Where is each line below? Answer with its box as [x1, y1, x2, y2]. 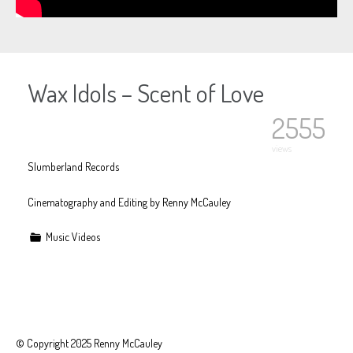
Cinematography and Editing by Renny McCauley [28, 195, 231, 209]
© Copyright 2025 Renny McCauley [16, 336, 162, 350]
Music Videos [45, 229, 100, 243]
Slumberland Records [28, 159, 119, 173]
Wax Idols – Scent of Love [28, 76, 264, 109]
